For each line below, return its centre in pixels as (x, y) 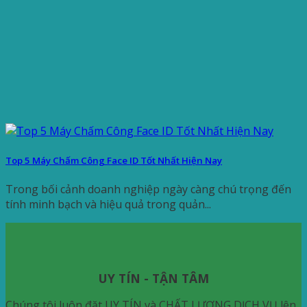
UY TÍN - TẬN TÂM (153, 278)
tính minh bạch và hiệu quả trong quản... (108, 204)
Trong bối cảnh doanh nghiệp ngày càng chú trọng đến (148, 189)
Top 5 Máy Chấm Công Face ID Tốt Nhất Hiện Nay (114, 160)
